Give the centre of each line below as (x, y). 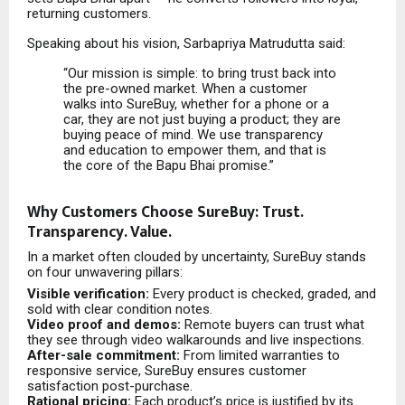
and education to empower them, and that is (195, 151)
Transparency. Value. (99, 232)
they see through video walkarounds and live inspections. (196, 340)
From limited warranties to (260, 356)
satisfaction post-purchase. (110, 386)
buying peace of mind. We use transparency (193, 135)
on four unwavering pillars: (105, 272)
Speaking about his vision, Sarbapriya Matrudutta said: (186, 44)
